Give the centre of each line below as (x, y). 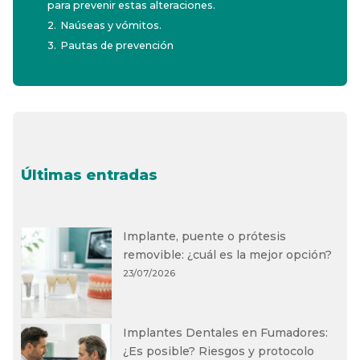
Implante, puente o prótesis (205, 236)
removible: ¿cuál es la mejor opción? (228, 254)
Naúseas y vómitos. (111, 25)
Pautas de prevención (117, 45)
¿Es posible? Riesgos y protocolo (219, 351)
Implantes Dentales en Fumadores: (226, 332)
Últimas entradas (90, 176)
